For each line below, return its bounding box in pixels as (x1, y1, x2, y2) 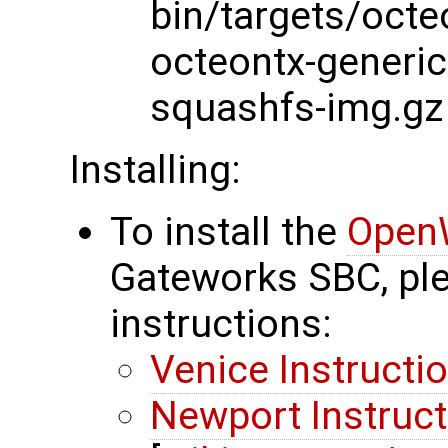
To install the (110, 208, 347, 255)
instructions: (110, 300, 332, 347)
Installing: (70, 146, 241, 193)
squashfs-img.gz (150, 84, 443, 131)
